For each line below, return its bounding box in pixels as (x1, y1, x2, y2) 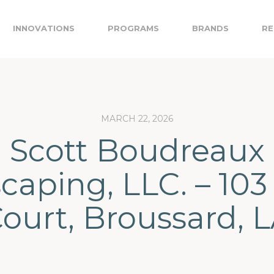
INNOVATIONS (13, 23, 75, 33)
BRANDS (192, 23, 229, 33)
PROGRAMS (108, 23, 159, 33)
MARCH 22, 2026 (101, 113, 173, 124)
